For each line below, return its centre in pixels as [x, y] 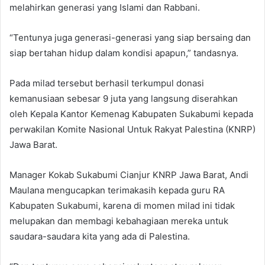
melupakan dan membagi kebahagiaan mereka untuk [119, 221]
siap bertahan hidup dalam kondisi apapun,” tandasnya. [124, 53]
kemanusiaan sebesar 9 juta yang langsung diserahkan [124, 98]
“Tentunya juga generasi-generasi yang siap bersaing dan [130, 37]
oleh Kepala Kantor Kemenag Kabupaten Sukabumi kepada [131, 114]
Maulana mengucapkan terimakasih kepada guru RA [117, 190]
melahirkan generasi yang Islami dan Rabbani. [105, 7]
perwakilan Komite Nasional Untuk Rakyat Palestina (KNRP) [132, 129]
